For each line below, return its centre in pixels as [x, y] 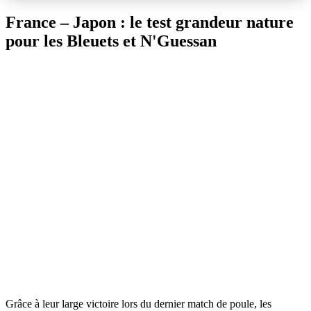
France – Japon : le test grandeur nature [150, 22]
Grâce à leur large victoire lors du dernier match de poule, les [138, 303]
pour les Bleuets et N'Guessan [111, 41]
